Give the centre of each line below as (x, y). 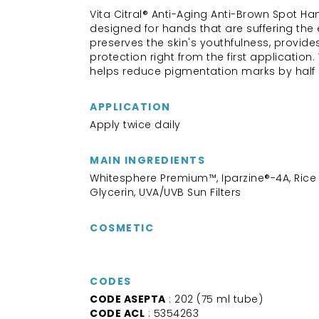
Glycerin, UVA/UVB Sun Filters (166, 192)
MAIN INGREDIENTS (147, 160)
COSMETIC (122, 228)
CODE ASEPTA (128, 299)
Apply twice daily (135, 125)
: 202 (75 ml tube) (214, 299)
